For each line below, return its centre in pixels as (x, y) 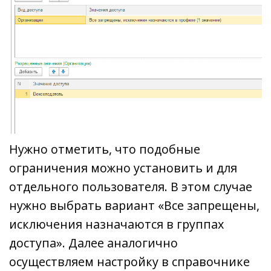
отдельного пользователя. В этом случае (131, 187)
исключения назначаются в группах (116, 224)
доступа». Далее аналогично (93, 243)
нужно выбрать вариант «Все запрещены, (134, 206)
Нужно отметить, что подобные (105, 149)
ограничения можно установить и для (123, 168)
